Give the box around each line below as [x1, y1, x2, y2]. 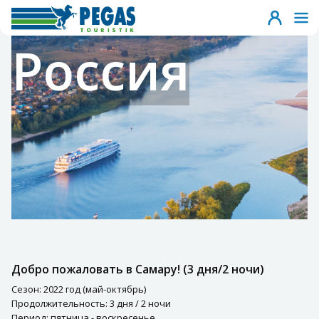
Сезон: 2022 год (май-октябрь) [11, 283, 146, 296]
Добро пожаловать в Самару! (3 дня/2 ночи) [11, 261, 264, 278]
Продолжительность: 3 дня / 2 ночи [11, 297, 171, 310]
